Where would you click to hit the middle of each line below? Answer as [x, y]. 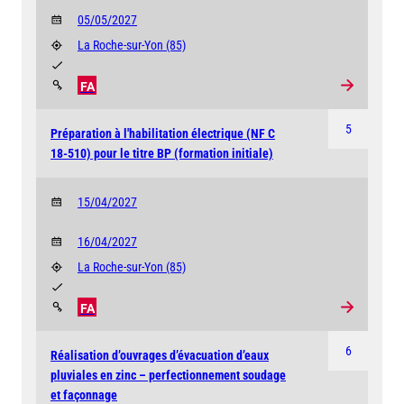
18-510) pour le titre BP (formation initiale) [162, 153]
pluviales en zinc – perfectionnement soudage [168, 376]
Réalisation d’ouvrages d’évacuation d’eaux [160, 356]
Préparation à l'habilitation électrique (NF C [163, 133]
